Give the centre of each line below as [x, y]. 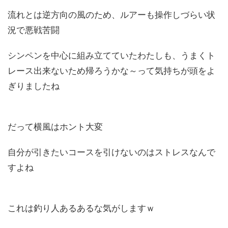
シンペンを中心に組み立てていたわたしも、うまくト [111, 56]
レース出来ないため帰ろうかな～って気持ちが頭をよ [111, 71]
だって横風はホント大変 [60, 127]
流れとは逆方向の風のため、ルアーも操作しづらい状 [111, 15]
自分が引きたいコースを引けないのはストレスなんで [111, 152]
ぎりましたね [34, 86]
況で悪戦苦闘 [34, 30]
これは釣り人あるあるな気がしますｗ [81, 208]
